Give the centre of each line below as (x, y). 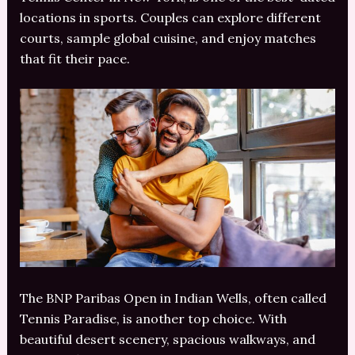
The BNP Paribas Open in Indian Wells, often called (173, 298)
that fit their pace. (74, 58)
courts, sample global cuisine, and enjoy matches (168, 38)
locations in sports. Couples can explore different (170, 17)
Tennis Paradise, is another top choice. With (153, 318)
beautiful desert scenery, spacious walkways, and (167, 339)
